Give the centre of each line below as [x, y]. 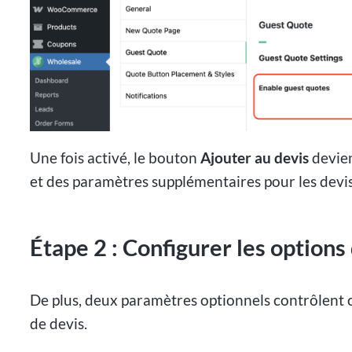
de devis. [59, 324]
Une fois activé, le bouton [115, 158]
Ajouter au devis [255, 158]
